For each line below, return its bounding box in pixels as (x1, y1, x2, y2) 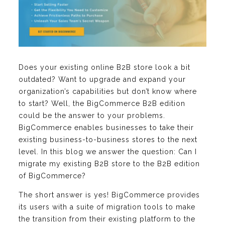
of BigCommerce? (19, 171, 86, 180)
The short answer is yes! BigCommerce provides (19, 190, 200, 199)
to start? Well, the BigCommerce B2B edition (19, 99, 185, 107)
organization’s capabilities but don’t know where (19, 87, 197, 95)
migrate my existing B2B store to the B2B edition (19, 159, 200, 168)
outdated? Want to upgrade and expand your (19, 75, 186, 83)
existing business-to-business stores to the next (19, 135, 197, 144)
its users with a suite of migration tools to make (19, 202, 195, 211)
